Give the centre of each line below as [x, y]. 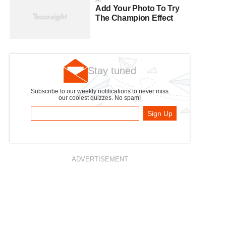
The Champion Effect [134, 18]
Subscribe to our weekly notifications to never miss [100, 91]
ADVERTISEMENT [100, 159]
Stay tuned [112, 71]
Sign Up [160, 113]
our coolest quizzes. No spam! [100, 98]
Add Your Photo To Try [137, 9]
